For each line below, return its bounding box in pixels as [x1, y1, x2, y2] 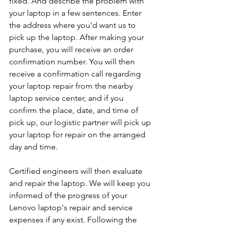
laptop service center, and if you [9, 93, 126, 103]
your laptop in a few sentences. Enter [9, 8, 143, 18]
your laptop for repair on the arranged [9, 130, 147, 140]
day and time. [9, 142, 58, 152]
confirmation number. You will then [9, 57, 137, 67]
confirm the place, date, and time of [9, 105, 140, 116]
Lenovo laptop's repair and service [9, 203, 135, 213]
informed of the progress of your [9, 191, 129, 201]
